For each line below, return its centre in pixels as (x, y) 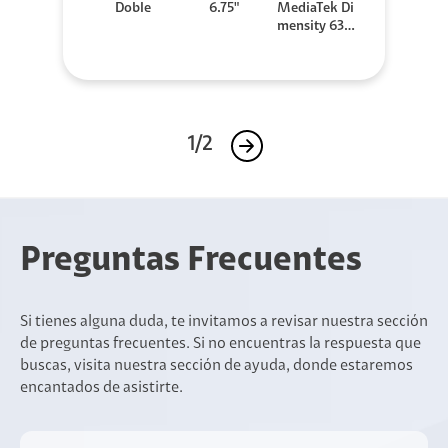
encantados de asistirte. (101, 388)
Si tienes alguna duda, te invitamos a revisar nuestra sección (224, 322)
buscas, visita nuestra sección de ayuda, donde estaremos (216, 366)
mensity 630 (315, 27)
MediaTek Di (315, 9)
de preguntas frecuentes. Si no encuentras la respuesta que (220, 344)
